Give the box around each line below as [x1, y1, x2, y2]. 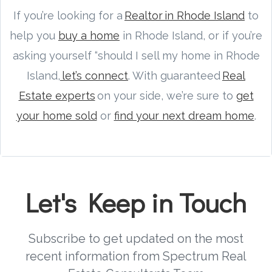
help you [10, 29, 58, 42]
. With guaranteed [128, 69, 222, 82]
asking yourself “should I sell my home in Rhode [12, 49, 260, 62]
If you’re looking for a [13, 8, 124, 22]
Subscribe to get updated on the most [29, 231, 243, 246]
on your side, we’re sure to [95, 89, 236, 102]
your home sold [16, 109, 97, 122]
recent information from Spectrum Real [25, 248, 246, 263]
